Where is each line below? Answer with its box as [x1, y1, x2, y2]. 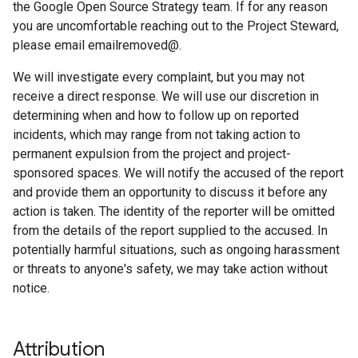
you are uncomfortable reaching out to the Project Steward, [13, 18, 339, 34]
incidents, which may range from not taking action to [13, 127, 300, 142]
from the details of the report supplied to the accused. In [13, 223, 328, 238]
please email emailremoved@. [13, 38, 181, 53]
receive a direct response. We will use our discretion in [13, 89, 319, 104]
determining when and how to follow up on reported [13, 108, 299, 123]
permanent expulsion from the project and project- [13, 146, 291, 161]
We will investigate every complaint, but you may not [13, 70, 304, 85]
